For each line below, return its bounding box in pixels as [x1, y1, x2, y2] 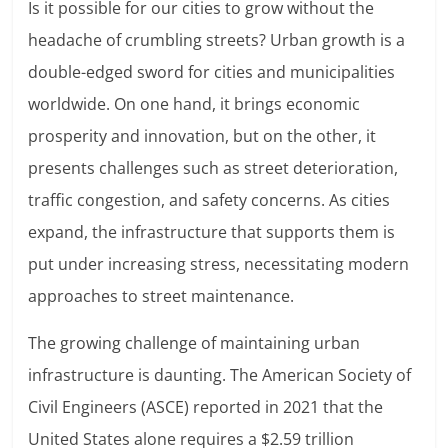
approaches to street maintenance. [28, 285, 295, 308]
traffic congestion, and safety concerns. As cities [28, 189, 391, 212]
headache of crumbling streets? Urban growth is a [28, 29, 406, 52]
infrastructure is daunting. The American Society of [28, 364, 412, 387]
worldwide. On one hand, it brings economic [28, 93, 361, 116]
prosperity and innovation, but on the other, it [28, 125, 377, 148]
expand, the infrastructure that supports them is [28, 221, 396, 244]
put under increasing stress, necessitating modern [28, 253, 410, 276]
